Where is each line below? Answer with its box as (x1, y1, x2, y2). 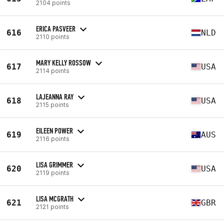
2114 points (36, 66, 69, 74)
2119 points (36, 168, 69, 176)
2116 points (36, 134, 69, 142)
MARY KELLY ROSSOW (36, 57, 91, 67)
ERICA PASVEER (36, 23, 75, 33)
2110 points (36, 32, 69, 40)
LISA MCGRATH (36, 193, 73, 203)
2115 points (36, 100, 69, 108)
